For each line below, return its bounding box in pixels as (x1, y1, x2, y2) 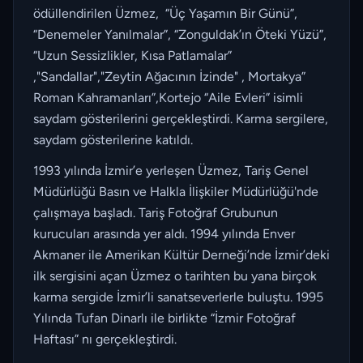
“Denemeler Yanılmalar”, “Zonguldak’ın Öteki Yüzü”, (33, 27, 327, 42)
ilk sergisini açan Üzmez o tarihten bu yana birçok (33, 268, 320, 284)
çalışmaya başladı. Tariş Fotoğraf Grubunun (33, 205, 278, 220)
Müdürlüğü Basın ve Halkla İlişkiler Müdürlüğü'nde (33, 184, 318, 199)
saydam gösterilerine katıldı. (33, 132, 196, 147)
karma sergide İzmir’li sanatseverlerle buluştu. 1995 (33, 289, 323, 305)
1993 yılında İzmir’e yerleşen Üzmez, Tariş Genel (33, 163, 309, 178)
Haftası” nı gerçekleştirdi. (33, 331, 180, 347)
